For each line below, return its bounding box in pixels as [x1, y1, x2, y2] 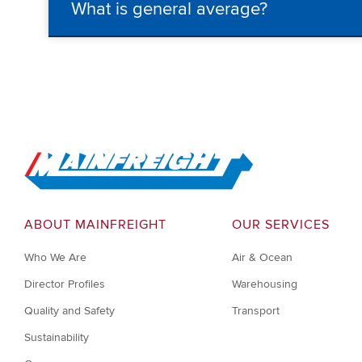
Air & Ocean [231, 250, 293, 265]
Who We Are [24, 250, 86, 265]
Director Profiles [24, 277, 105, 292]
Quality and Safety [24, 304, 115, 318]
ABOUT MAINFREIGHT [24, 217, 166, 234]
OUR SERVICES [231, 217, 330, 234]
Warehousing [231, 277, 297, 292]
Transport [231, 304, 280, 318]
